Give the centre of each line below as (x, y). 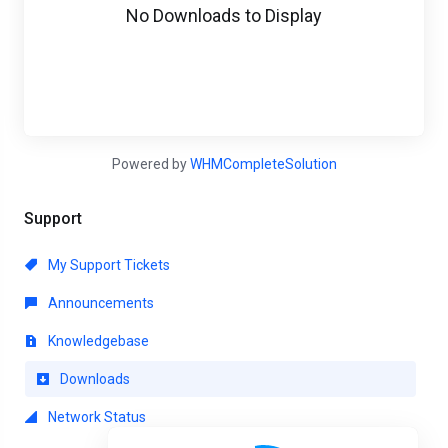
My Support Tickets (107, 265)
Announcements (99, 303)
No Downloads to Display (224, 15)
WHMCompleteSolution (263, 164)
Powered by (150, 164)
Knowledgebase (97, 341)
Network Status (95, 417)
